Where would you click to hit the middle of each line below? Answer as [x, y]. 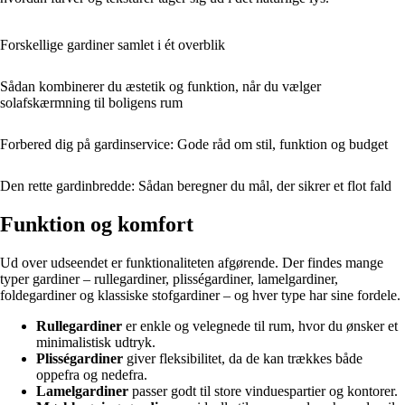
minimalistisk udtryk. [96, 343]
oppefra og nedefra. [92, 375]
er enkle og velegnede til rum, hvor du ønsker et [260, 326]
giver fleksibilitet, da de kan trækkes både [243, 359]
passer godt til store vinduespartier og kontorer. [263, 391]
